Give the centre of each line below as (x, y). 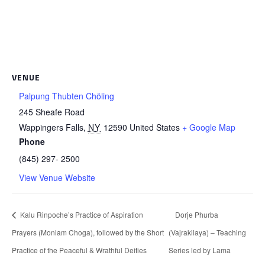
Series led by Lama (199, 250)
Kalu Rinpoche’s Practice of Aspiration (81, 215)
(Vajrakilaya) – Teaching (207, 232)
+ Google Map (209, 127)
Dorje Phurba (196, 215)
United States (154, 127)
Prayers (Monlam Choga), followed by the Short (88, 232)
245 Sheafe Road (51, 112)
